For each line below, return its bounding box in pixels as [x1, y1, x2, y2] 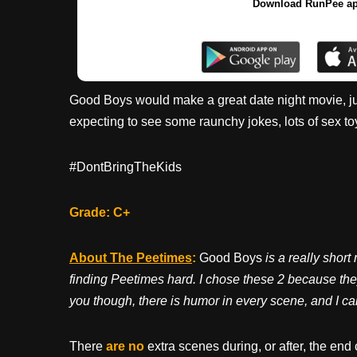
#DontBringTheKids [69, 159, 182, 174]
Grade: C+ [69, 205, 130, 219]
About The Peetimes [69, 250, 192, 265]
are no [106, 339, 144, 353]
